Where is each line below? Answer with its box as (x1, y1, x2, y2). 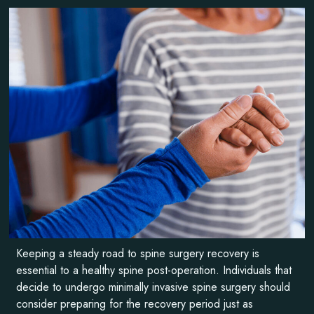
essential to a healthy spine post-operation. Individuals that (16, 261, 292, 278)
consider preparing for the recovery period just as (16, 295, 254, 312)
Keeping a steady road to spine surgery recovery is (16, 245, 260, 261)
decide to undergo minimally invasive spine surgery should (16, 278, 291, 295)
